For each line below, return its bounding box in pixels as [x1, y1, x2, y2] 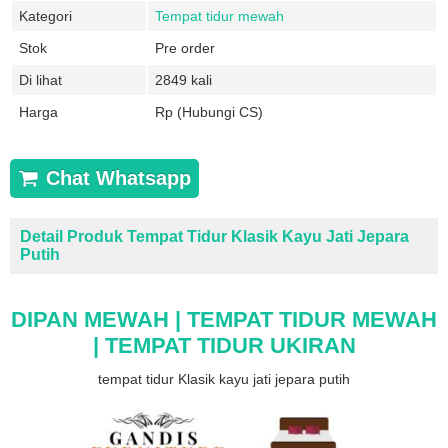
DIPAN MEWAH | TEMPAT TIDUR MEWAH [11, 307, 437, 333]
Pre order [155, 40, 215, 57]
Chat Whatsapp [40, 167, 191, 190]
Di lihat [19, 72, 62, 89]
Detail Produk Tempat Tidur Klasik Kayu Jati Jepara [20, 228, 409, 246]
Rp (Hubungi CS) [155, 104, 263, 121]
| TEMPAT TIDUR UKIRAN [92, 333, 356, 359]
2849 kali [155, 72, 212, 89]
